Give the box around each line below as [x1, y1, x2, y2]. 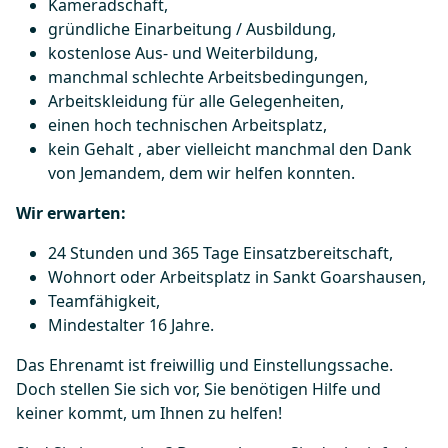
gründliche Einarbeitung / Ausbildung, [48, 18, 336, 40]
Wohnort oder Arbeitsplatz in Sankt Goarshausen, [48, 266, 426, 288]
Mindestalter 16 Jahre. [48, 314, 214, 336]
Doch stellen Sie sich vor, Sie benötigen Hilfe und [16, 378, 381, 400]
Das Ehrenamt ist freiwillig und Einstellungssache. [16, 354, 393, 376]
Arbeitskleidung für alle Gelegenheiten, [48, 90, 344, 112]
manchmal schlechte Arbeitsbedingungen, [48, 66, 368, 88]
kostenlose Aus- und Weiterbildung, [48, 42, 318, 64]
